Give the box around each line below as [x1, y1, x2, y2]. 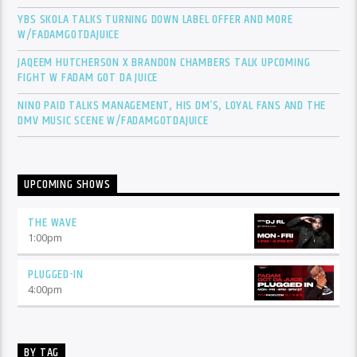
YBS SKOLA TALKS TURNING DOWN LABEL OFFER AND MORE [18, 9, 293, 29]
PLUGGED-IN [28, 264, 84, 284]
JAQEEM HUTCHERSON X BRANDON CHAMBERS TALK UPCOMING [18, 52, 311, 73]
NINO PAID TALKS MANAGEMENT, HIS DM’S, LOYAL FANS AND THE [18, 95, 327, 116]
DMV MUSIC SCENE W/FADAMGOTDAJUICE [18, 110, 209, 131]
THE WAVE [28, 212, 77, 233]
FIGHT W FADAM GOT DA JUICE [18, 67, 159, 88]
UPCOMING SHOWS [24, 175, 111, 195]
